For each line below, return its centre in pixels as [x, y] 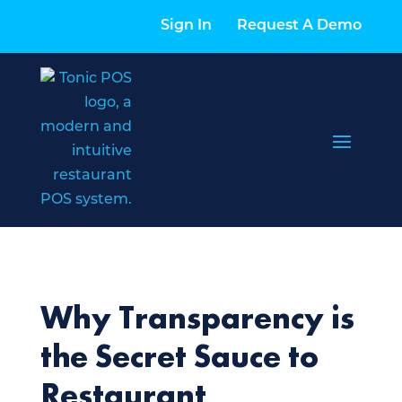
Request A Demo [300, 26]
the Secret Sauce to [179, 356]
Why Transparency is [197, 318]
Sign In [187, 26]
